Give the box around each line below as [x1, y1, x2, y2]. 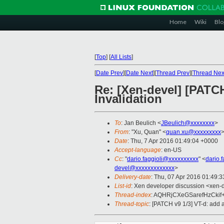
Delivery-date [114, 173, 151, 181]
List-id [114, 182, 131, 190]
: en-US [161, 146, 181, 154]
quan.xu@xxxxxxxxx [166, 128, 221, 136]
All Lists [110, 53, 131, 60]
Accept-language [114, 146, 161, 154]
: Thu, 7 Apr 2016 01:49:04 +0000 [127, 137, 218, 145]
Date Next [126, 69, 153, 76]
